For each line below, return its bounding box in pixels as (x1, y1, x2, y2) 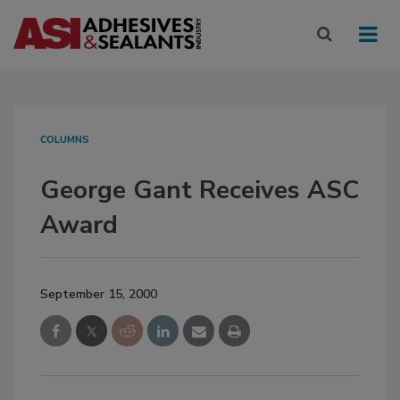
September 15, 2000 (40, 286, 157, 304)
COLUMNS (40, 133, 89, 147)
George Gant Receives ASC (40, 173, 359, 208)
